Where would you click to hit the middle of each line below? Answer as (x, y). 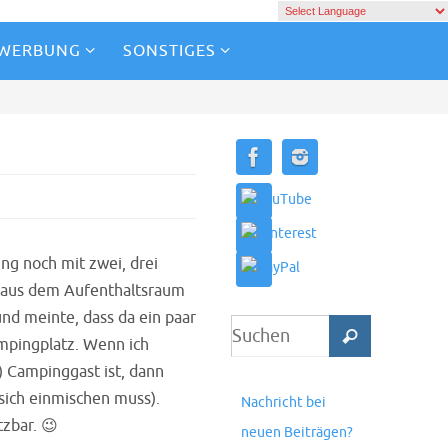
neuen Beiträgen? (297, 432)
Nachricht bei (283, 402)
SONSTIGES (169, 51)
